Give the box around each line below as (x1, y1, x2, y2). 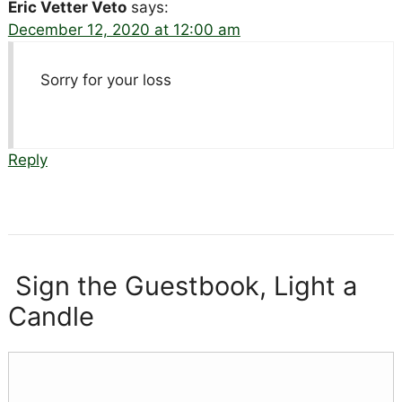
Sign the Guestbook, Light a (7, 269, 357, 301)
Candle (7, 300, 94, 332)
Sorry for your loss (39, 70, 171, 89)
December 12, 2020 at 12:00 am (7, 20, 240, 39)
